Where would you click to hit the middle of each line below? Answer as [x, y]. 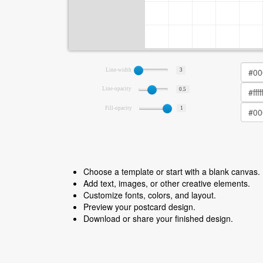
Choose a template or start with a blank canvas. [172, 171]
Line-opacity [117, 89]
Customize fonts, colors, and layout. [150, 195]
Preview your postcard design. [139, 207]
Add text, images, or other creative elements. [167, 183]
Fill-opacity [119, 108]
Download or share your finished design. [158, 218]
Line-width [119, 70]
